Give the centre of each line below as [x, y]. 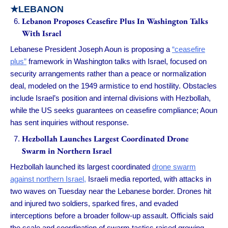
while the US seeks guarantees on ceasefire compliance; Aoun [114, 110]
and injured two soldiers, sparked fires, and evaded [94, 204]
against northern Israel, [48, 179]
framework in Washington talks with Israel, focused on [117, 62]
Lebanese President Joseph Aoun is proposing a [91, 49]
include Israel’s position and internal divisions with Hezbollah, [110, 98]
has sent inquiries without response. [69, 123]
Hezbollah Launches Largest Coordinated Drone [105, 138]
